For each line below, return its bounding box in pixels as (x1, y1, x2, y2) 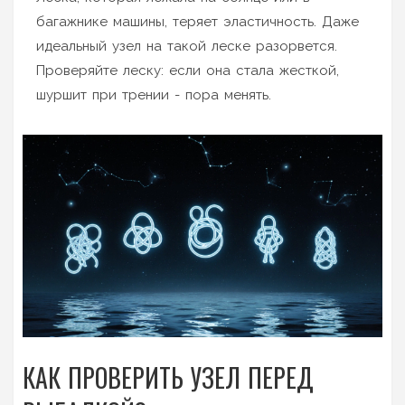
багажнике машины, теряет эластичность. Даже (36, 13, 359, 30)
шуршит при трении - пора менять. (36, 86, 271, 103)
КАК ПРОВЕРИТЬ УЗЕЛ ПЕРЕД (23, 358, 314, 396)
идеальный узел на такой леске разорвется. (36, 37, 337, 54)
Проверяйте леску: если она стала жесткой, (36, 61, 339, 79)
